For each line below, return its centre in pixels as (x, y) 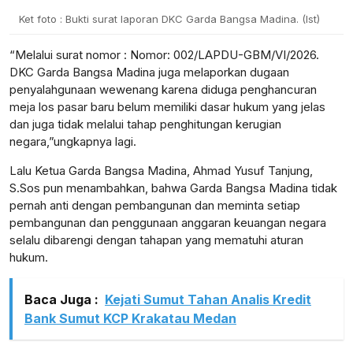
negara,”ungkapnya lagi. (73, 142)
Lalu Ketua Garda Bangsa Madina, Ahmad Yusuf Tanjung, (161, 171)
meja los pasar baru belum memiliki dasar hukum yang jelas (167, 107)
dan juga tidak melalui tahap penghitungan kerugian (145, 124)
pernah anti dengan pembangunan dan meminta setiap (155, 206)
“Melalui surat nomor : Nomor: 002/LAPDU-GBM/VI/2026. (164, 55)
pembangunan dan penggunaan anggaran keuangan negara (168, 223)
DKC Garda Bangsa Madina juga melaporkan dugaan (149, 72)
